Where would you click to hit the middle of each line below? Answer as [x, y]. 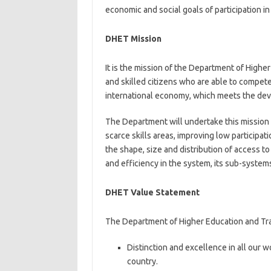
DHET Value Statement [152, 192]
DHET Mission [133, 39]
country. [142, 261]
